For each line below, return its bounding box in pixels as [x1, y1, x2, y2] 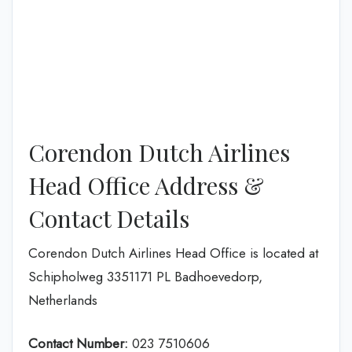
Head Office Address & [28, 169, 264, 201]
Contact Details [28, 202, 189, 234]
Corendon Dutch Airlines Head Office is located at [28, 243, 318, 262]
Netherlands [28, 290, 97, 310]
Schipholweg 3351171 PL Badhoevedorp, [28, 266, 262, 286]
